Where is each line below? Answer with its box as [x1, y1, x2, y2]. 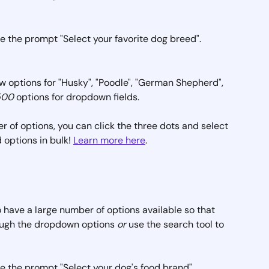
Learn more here [73, 134, 145, 147]
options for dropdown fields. [14, 90, 139, 103]
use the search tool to [126, 217, 226, 231]
